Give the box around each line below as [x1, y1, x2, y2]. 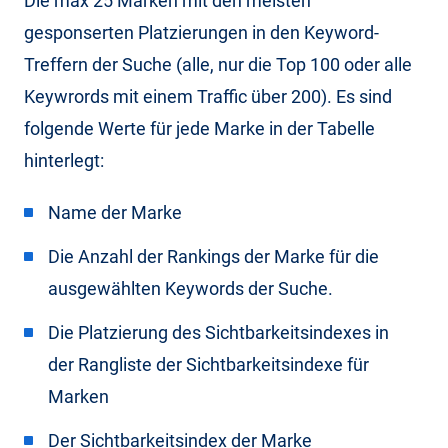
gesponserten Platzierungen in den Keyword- [24, 21, 379, 43]
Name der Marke [48, 201, 182, 223]
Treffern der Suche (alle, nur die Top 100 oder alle [24, 53, 412, 75]
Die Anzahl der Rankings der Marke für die [48, 245, 379, 267]
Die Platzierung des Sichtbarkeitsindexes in [48, 321, 389, 343]
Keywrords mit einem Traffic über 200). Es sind [24, 85, 392, 107]
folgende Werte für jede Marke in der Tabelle [24, 117, 375, 139]
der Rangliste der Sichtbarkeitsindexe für [48, 353, 369, 375]
